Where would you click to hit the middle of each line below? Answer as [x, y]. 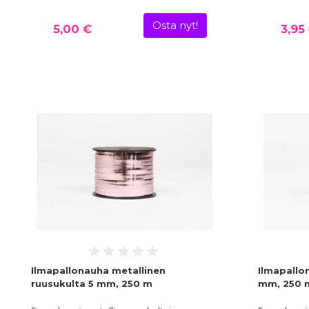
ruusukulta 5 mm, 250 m [92, 284]
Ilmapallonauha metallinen [98, 271]
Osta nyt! [175, 26]
